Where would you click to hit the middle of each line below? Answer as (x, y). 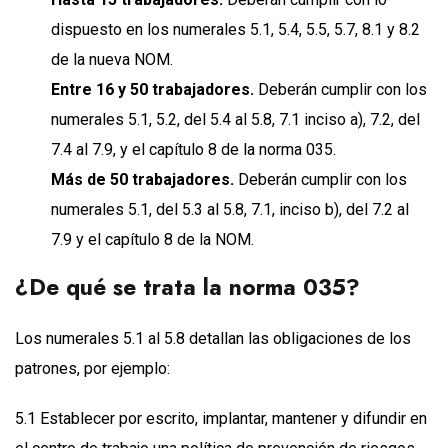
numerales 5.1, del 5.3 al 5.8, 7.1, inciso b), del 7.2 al (230, 209)
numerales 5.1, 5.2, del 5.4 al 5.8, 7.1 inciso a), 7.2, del (235, 119)
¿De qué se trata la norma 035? (187, 286)
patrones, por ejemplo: (92, 368)
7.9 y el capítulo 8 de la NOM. (152, 239)
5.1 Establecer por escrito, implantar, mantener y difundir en (221, 418)
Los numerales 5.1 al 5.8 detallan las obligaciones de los (213, 338)
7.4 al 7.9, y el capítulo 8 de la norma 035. (193, 149)
